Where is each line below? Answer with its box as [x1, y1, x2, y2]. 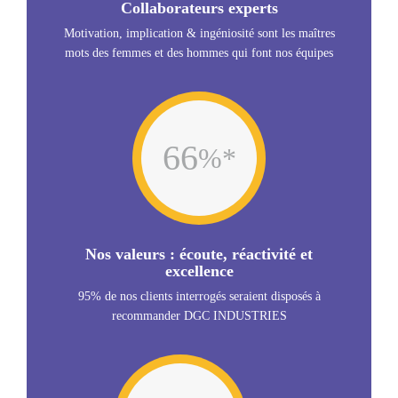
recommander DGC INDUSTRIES [111, 309, 287, 322]
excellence [164, 262, 234, 280]
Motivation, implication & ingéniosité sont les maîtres [63, 27, 335, 40]
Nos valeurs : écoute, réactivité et [85, 245, 313, 263]
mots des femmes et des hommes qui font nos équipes [65, 46, 333, 60]
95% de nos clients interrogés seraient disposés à [77, 290, 321, 303]
